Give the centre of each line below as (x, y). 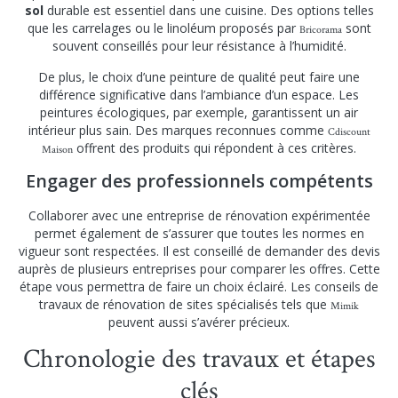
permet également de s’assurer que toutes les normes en (199, 233)
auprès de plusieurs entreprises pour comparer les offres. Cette (199, 268)
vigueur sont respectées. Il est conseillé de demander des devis (199, 251)
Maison (57, 149)
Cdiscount (349, 131)
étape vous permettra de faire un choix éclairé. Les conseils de (199, 286)
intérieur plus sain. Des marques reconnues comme (178, 130)
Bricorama (320, 30)
